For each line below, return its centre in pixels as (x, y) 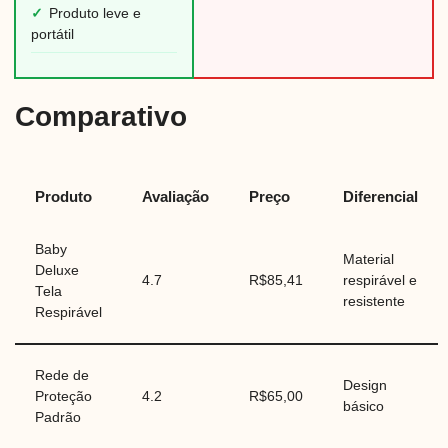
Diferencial (380, 197)
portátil (52, 35)
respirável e (380, 281)
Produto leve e (95, 14)
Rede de (62, 376)
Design (365, 386)
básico (363, 407)
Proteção (63, 397)
